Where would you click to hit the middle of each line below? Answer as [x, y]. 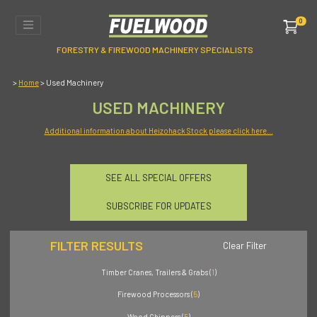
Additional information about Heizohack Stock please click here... [158, 131]
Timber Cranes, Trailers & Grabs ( [156, 272]
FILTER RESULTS [96, 245]
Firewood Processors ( [155, 294]
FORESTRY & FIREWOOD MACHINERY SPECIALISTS [155, 50]
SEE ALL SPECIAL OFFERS [158, 178]
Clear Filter [245, 245]
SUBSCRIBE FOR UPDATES [158, 206]
